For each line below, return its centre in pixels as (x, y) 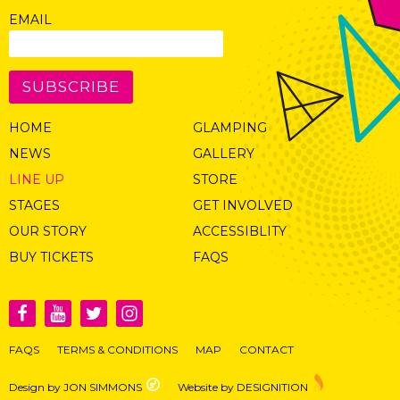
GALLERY (223, 154)
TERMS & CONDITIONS (117, 350)
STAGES (34, 205)
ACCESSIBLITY (239, 231)
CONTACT (267, 350)
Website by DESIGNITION (243, 387)
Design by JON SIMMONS (75, 387)
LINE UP (37, 179)
